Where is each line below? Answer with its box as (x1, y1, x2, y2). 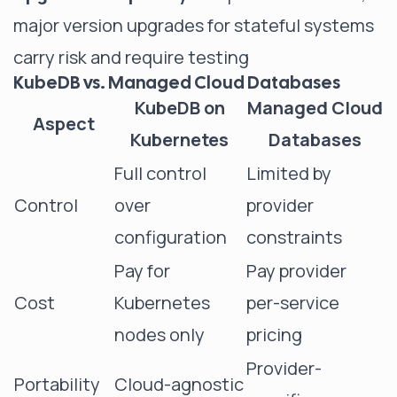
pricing (246, 323, 302, 346)
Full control (114, 161, 206, 185)
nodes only (114, 323, 205, 346)
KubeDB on (134, 96, 225, 120)
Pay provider (246, 259, 346, 283)
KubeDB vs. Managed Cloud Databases (13, 71, 340, 94)
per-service (246, 291, 339, 315)
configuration (114, 225, 227, 249)
